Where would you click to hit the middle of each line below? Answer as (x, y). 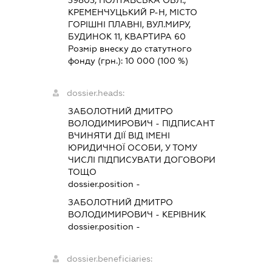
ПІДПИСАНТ (189, 124)
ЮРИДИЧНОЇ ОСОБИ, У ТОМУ (133, 148)
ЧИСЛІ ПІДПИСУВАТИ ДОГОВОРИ (142, 160)
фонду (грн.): (97, 61)
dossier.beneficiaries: (110, 259)
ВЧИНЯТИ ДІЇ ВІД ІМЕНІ (119, 136)
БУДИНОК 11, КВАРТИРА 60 (127, 37)
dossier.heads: (96, 93)
